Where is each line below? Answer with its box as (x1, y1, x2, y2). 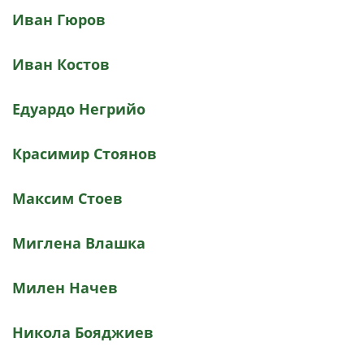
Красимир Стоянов (12, 144, 157, 163)
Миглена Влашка (12, 233, 145, 253)
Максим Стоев (12, 188, 123, 208)
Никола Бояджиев (12, 323, 154, 342)
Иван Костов (12, 54, 110, 74)
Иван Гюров (12, 10, 106, 29)
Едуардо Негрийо (12, 99, 145, 119)
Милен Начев (12, 278, 118, 297)
